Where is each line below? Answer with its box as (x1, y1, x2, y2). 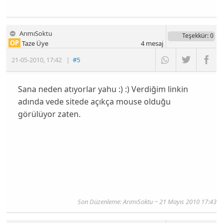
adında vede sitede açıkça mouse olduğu (17, 96, 171, 107)
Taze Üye (20, 39, 49, 48)
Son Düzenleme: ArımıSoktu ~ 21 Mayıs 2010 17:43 (77, 197, 217, 206)
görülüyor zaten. (17, 108, 81, 119)
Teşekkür (182, 31, 207, 40)
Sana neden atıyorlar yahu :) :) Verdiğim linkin (17, 83, 188, 95)
